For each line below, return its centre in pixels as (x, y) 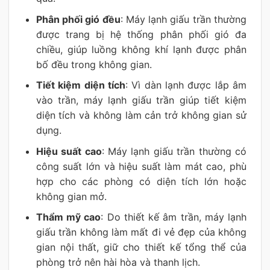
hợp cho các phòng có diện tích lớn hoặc (141, 181)
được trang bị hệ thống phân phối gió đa (141, 34)
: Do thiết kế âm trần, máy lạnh (174, 217)
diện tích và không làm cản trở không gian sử (141, 115)
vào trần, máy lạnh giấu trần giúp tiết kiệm (141, 100)
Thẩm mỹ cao (68, 217)
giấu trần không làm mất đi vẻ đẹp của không (141, 232)
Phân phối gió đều (78, 19)
